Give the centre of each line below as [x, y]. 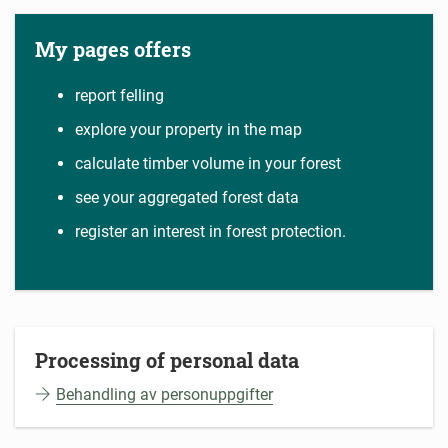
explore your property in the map [188, 130]
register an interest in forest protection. [212, 232]
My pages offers [113, 49]
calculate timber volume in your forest [208, 164]
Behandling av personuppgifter [164, 395]
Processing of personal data [167, 360]
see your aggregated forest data [187, 198]
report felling [119, 96]
